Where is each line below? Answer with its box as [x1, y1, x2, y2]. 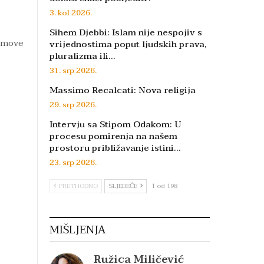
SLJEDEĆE [108, 180, 139, 192]
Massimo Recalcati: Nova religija [49, 82, 196, 98]
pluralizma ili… [49, 48, 115, 64]
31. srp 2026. [49, 64, 97, 77]
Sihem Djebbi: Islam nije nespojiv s [49, 25, 202, 40]
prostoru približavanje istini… [49, 140, 181, 156]
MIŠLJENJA [49, 221, 105, 239]
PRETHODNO [57, 180, 98, 192]
